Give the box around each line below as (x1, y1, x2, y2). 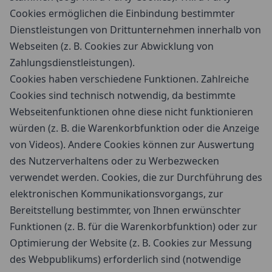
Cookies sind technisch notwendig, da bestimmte (10, 89, 236, 102)
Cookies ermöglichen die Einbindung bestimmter (10, 7, 235, 20)
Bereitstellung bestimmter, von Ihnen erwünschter (10, 203, 241, 217)
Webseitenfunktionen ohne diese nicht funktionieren (10, 105, 253, 118)
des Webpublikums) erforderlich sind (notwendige (10, 253, 241, 266)
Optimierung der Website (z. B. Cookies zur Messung (10, 236, 252, 250)
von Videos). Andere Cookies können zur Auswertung (10, 138, 254, 151)
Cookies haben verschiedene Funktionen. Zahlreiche (10, 72, 249, 86)
